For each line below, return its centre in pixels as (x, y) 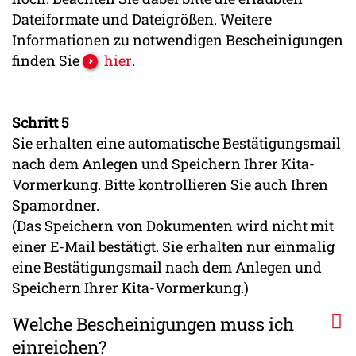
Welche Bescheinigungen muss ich (153, 324)
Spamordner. (56, 205)
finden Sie (47, 60)
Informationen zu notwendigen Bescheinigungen (178, 39)
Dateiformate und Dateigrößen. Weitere (142, 19)
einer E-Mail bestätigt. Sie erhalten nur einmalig (173, 246)
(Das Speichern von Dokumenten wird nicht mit (173, 225)
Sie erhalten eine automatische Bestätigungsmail (176, 143)
